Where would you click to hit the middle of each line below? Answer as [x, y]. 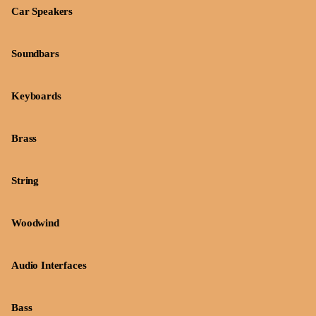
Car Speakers [42, 11]
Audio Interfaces [49, 265]
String [25, 181]
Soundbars [35, 54]
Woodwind [35, 223]
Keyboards [36, 96]
